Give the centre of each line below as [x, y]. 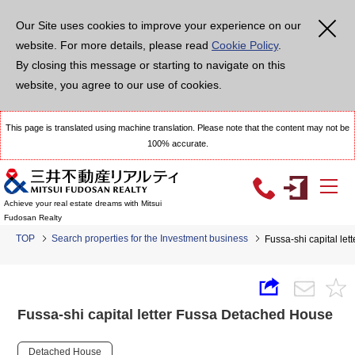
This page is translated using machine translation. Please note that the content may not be [177, 128]
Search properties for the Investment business [150, 239]
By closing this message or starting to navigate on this [151, 65]
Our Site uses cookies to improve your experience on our [158, 25]
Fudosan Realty [33, 218]
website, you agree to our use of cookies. [119, 85]
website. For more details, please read [114, 45]
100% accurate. [177, 143]
